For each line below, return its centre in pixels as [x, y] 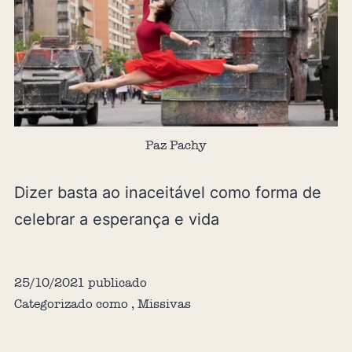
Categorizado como [72, 303]
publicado [115, 282]
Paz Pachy [176, 145]
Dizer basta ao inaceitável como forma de [167, 192]
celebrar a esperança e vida [116, 219]
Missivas [164, 303]
